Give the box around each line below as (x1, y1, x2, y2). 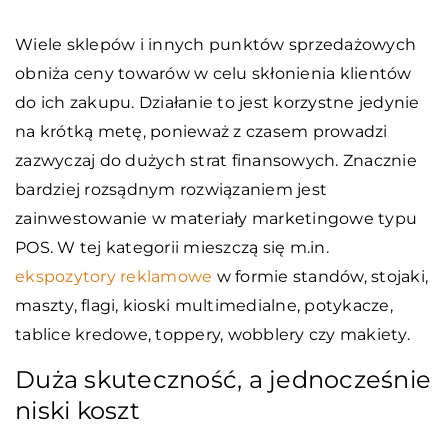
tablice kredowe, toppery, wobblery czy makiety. (15, 324, 410, 344)
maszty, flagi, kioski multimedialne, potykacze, (15, 295, 393, 315)
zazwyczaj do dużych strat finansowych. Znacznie (15, 150, 417, 170)
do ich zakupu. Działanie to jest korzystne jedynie (15, 92, 420, 112)
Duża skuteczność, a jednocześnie (15, 364, 431, 394)
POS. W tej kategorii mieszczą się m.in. (15, 237, 329, 257)
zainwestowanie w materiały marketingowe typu (15, 208, 417, 228)
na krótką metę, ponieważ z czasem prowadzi (15, 121, 388, 141)
